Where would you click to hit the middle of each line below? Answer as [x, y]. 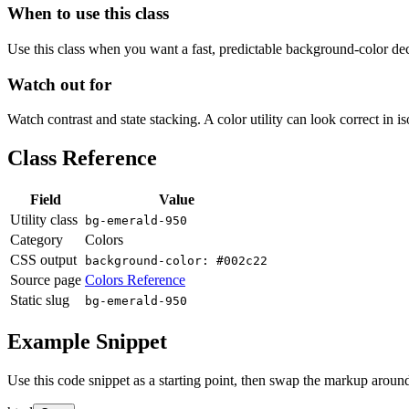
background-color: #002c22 [176, 261]
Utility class [44, 220]
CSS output [43, 260]
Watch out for [59, 84]
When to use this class [88, 14]
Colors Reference [135, 280]
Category [37, 240]
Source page [46, 280]
